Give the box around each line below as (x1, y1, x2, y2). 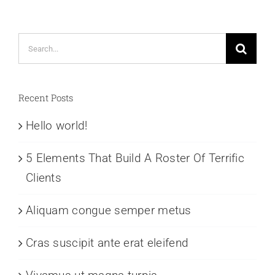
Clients (26, 171, 61, 185)
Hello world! (26, 118, 88, 133)
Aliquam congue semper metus (26, 203, 192, 218)
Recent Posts (18, 91, 73, 104)
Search (18, 35, 54, 50)
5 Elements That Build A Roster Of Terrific (26, 151, 244, 166)
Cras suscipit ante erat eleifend (26, 236, 189, 250)
